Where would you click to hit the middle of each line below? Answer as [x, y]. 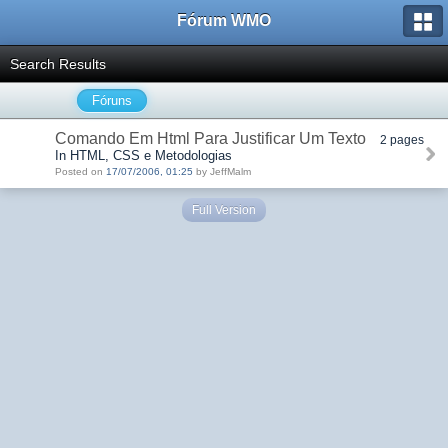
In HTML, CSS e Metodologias [143, 155]
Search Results [58, 64]
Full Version [224, 210]
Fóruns [112, 100]
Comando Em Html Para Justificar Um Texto [210, 138]
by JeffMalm [222, 171]
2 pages [402, 139]
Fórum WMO [224, 20]
